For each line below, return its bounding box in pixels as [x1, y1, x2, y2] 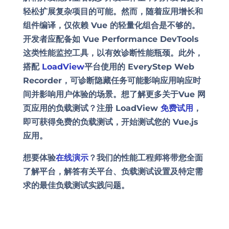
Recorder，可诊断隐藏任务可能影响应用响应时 [22, 75, 201, 85]
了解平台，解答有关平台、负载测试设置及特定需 [22, 166, 203, 176]
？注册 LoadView [88, 103, 161, 113]
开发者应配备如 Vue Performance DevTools [22, 34, 199, 44]
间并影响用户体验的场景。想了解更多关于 [22, 89, 178, 99]
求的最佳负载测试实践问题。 [22, 180, 129, 190]
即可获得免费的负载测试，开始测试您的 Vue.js [22, 117, 198, 127]
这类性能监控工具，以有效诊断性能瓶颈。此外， [22, 48, 203, 58]
